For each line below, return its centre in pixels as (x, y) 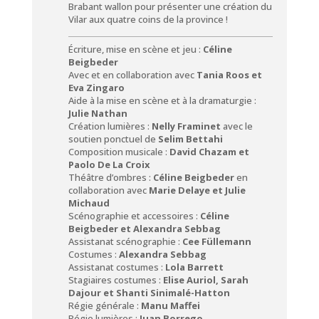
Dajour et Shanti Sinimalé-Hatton (149, 292)
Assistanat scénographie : (125, 241)
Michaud (89, 203)
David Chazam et (209, 151)
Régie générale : (104, 305)
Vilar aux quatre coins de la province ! (148, 19)
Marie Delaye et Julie (197, 190)
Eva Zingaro (96, 87)
